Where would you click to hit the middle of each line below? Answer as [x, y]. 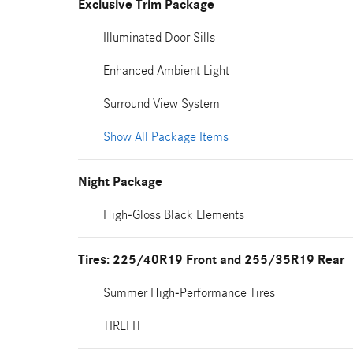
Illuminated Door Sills [159, 37]
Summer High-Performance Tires [189, 293]
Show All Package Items [166, 137]
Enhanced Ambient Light [166, 71]
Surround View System [162, 104]
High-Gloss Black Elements [174, 215]
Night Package [120, 182]
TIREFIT [123, 326]
